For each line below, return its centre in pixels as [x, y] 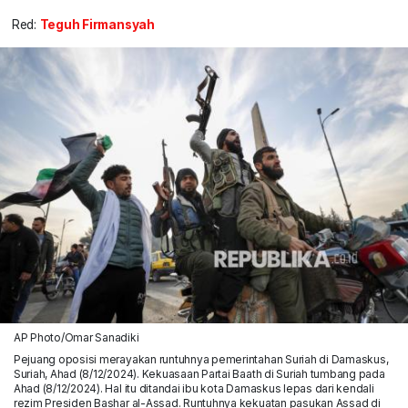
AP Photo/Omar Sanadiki [76, 337]
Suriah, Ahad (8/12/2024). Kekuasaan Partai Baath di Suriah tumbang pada [199, 373]
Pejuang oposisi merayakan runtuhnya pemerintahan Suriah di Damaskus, [201, 359]
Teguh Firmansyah [97, 25]
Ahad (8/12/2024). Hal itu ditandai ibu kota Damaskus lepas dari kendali [194, 388]
